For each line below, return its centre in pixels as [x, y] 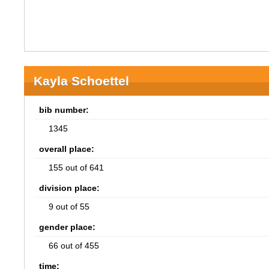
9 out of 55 [69, 207]
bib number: [64, 110]
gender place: [68, 227]
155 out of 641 [77, 168]
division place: [70, 188]
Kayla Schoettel [82, 81]
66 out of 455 [74, 246]
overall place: [67, 149]
